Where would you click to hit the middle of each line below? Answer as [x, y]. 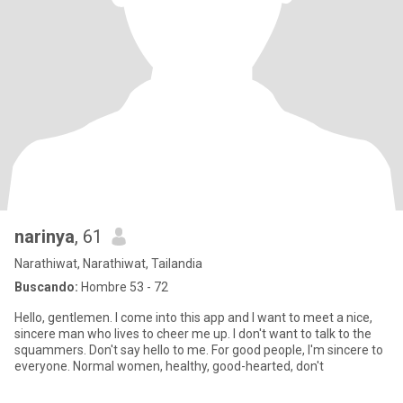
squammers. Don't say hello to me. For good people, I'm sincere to [199, 350]
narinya [45, 237]
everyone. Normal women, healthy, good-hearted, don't [169, 366]
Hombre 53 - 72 [123, 287]
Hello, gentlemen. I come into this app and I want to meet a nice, [193, 318]
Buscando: [46, 287]
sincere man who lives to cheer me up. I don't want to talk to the [193, 334]
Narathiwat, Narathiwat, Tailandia [108, 264]
